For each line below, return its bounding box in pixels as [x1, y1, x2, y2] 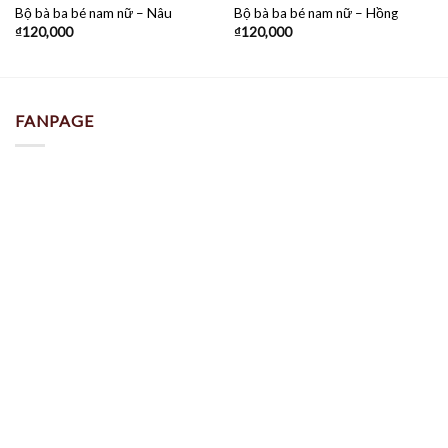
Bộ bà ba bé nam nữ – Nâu [14, 5, 172, 22]
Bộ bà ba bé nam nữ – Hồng [233, 5, 398, 22]
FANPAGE [15, 111, 94, 131]
